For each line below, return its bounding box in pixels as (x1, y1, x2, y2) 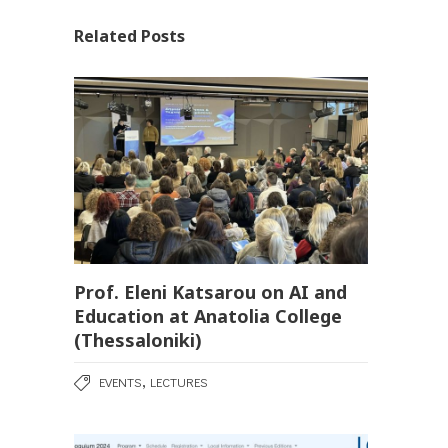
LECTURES (150, 373, 208, 391)
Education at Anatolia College (74, 304, 342, 329)
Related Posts (74, 25, 185, 48)
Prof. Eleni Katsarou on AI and (74, 280, 347, 305)
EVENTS (99, 373, 142, 391)
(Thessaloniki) (74, 328, 202, 353)
